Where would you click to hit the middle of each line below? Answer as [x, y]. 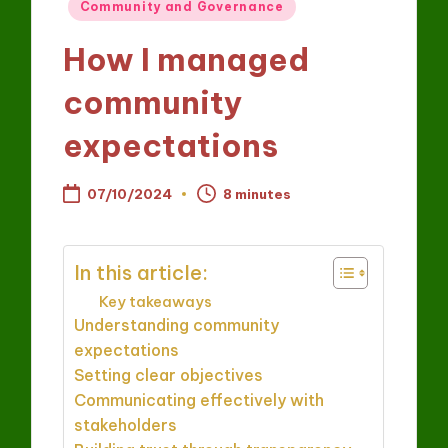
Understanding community [177, 325]
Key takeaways [156, 302]
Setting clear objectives [169, 375]
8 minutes [257, 193]
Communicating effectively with [199, 400]
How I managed [186, 59]
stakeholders [126, 425]
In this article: [141, 272]
